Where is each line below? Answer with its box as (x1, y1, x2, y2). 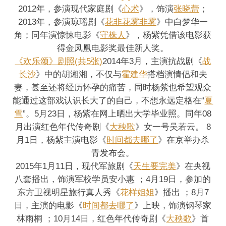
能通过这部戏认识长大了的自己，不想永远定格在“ (13, 95, 205, 105)
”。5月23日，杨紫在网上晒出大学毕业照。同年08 (23, 108, 212, 118)
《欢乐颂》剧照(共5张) (15, 56, 103, 66)
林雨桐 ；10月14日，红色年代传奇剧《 (17, 213, 166, 223)
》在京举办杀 (158, 135, 210, 144)
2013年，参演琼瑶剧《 (18, 17, 105, 26)
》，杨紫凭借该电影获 (126, 30, 212, 39)
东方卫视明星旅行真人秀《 (17, 187, 120, 197)
